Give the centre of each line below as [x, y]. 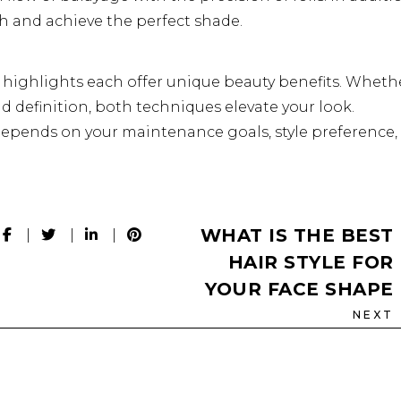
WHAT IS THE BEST [297, 235]
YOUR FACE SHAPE [299, 289]
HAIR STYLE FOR [311, 262]
